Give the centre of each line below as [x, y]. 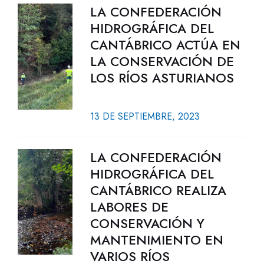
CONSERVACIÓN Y [147, 223]
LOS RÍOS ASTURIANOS [162, 78]
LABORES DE [129, 207]
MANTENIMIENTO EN [156, 240]
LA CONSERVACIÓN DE [162, 61]
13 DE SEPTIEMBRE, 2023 [145, 116]
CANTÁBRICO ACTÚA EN [165, 45]
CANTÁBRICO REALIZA [158, 190]
